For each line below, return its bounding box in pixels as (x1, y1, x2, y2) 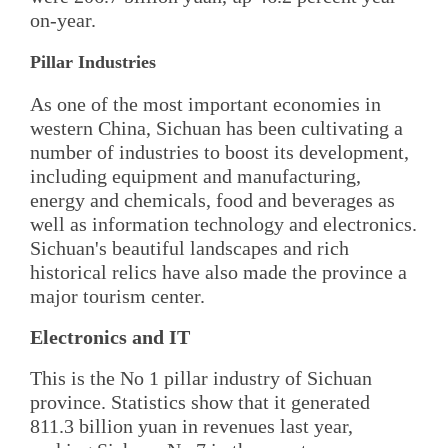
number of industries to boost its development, (30, 140, 409, 163)
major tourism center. (30, 284, 205, 307)
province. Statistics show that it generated (30, 391, 370, 414)
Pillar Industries (30, 52, 156, 73)
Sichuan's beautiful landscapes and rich (30, 236, 349, 259)
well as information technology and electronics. (30, 212, 417, 235)
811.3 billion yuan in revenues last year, (30, 415, 353, 438)
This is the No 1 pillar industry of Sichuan (30, 367, 372, 390)
